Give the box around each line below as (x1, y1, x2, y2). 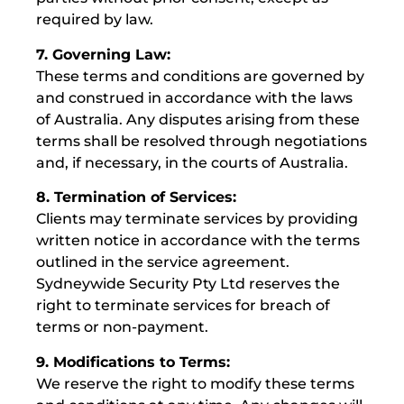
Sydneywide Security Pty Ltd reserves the (36, 275, 340, 293)
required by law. (36, 11, 153, 29)
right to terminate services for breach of (36, 297, 330, 315)
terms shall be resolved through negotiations (36, 132, 367, 150)
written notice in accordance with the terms (36, 232, 360, 250)
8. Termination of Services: (36, 188, 236, 207)
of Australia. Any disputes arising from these (36, 110, 360, 128)
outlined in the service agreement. (36, 253, 289, 271)
